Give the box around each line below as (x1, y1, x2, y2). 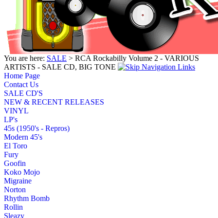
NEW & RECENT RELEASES (4, 97, 104, 106)
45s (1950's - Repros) (4, 124, 70, 132)
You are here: (4, 54, 47, 62)
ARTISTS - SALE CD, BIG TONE (4, 62, 116, 71)
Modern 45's (4, 132, 42, 141)
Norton (4, 185, 26, 194)
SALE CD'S (4, 89, 43, 97)
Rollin (4, 202, 23, 211)
